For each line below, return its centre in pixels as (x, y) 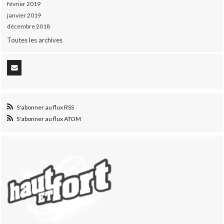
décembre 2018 (29, 26)
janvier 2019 (24, 15)
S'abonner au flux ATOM (48, 119)
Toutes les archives (35, 40)
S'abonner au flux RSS (45, 107)
